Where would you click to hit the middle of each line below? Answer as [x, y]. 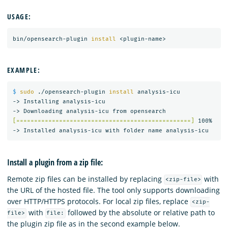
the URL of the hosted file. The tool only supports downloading [113, 190]
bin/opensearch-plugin [52, 39]
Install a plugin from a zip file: [55, 163]
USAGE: [19, 17]
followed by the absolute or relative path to [140, 212]
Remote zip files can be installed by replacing [85, 179]
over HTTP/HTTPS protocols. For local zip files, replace [99, 201]
